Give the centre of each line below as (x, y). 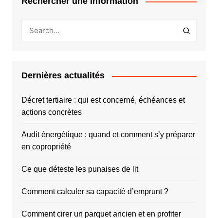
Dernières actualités (63, 76)
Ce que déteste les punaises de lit (80, 169)
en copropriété (46, 147)
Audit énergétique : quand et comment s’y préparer (108, 135)
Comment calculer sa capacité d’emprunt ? (95, 192)
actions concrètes (51, 112)
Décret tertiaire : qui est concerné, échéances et (103, 100)
